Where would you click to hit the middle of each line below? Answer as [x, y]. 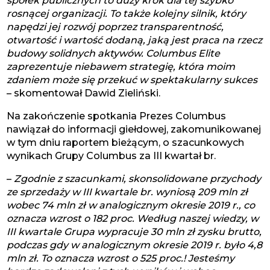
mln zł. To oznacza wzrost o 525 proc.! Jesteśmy [121, 258]
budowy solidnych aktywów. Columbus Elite [114, 53]
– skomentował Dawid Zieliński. [84, 93]
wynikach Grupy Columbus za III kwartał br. [111, 156]
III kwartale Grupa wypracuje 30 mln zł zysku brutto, [134, 232]
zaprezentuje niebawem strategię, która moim [121, 67]
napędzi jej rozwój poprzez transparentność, [115, 27]
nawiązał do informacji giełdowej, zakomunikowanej [134, 129]
